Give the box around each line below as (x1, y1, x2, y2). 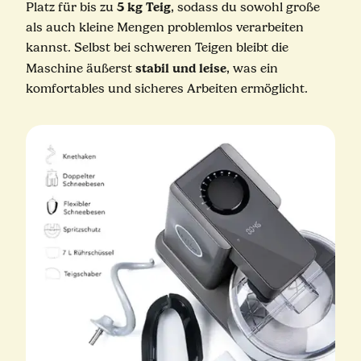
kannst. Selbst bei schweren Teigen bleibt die (25, 40, 288, 56)
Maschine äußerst (25, 61, 135, 77)
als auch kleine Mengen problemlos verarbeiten (25, 20, 304, 35)
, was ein (226, 61, 278, 77)
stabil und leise (135, 60, 226, 77)
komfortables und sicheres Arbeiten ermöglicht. (25, 81, 308, 97)
